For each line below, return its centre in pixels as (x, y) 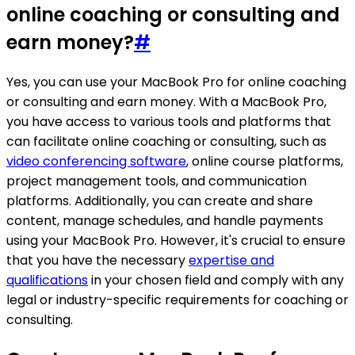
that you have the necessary (97, 261)
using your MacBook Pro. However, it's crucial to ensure (176, 241)
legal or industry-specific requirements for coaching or (177, 300)
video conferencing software (96, 162)
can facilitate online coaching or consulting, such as (166, 142)
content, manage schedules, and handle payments (165, 221)
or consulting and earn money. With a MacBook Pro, (166, 102)
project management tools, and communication (157, 181)
